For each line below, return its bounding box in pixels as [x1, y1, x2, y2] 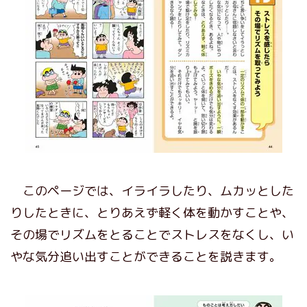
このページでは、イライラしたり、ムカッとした [10, 182, 294, 199]
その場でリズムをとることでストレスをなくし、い [10, 225, 294, 243]
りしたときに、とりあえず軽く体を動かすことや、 [10, 204, 294, 221]
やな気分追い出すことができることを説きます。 [10, 247, 282, 265]
